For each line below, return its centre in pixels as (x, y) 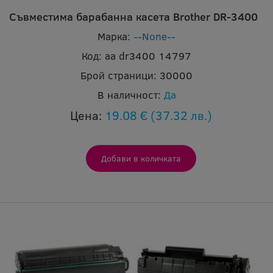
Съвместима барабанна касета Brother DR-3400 (133, 17)
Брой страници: (119, 76)
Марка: (114, 37)
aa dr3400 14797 (148, 56)
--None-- (154, 37)
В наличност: (129, 95)
